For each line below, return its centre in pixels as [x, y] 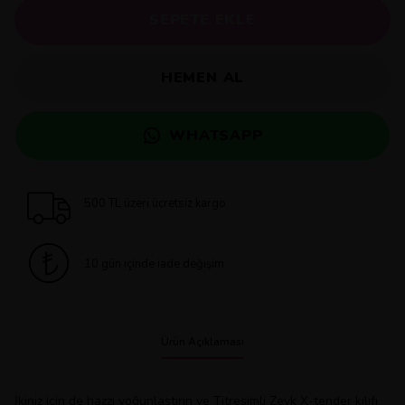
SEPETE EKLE [202, 20]
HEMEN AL [202, 78]
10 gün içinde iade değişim [154, 264]
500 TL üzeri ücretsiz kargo [155, 203]
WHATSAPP [216, 136]
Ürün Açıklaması [202, 342]
